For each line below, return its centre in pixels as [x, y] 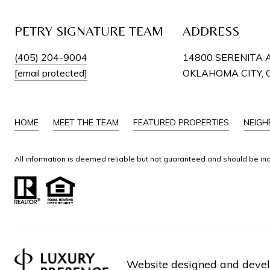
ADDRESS [211, 31]
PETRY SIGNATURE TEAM [89, 31]
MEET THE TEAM [86, 122]
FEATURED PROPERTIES [181, 122]
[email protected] [51, 73]
